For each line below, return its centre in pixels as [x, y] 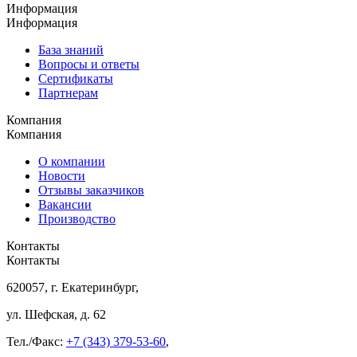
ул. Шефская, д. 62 [56, 315]
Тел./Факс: [36, 342]
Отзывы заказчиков [91, 190]
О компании [72, 162]
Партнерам [68, 93]
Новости [62, 176]
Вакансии [65, 205]
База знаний [71, 50]
